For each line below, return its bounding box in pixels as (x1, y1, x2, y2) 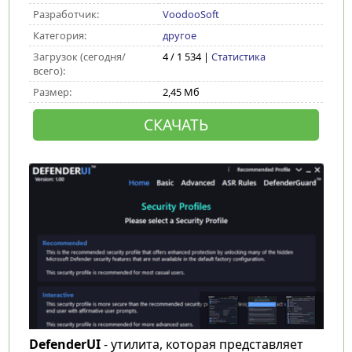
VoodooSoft (162, 7, 219, 21)
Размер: (32, 85, 71, 99)
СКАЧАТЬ (143, 114, 208, 135)
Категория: (32, 28, 86, 42)
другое (162, 28, 196, 42)
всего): (32, 64, 65, 78)
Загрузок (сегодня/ (32, 49, 126, 64)
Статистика (211, 49, 266, 64)
